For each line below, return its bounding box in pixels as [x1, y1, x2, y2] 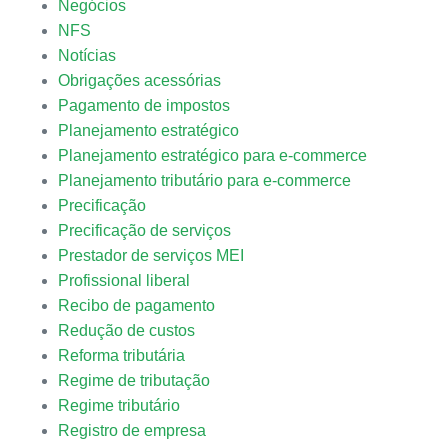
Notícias [57, 47, 116, 64]
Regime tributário [57, 397, 180, 414]
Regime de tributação [57, 372, 210, 389]
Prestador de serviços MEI [57, 247, 244, 264]
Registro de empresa [57, 422, 206, 439]
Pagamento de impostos [57, 97, 230, 114]
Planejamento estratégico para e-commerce [57, 147, 367, 164]
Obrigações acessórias [57, 72, 221, 89]
